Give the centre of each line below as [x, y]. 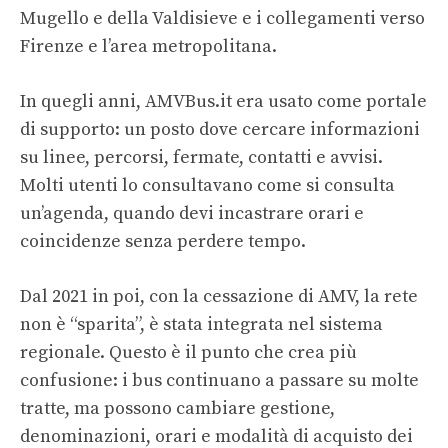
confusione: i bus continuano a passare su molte [219, 381]
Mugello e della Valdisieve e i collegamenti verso [222, 19]
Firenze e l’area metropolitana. [148, 47]
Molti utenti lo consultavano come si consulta [207, 186]
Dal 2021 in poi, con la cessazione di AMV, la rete [219, 297]
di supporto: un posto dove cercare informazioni [220, 130]
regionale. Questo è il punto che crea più [188, 353]
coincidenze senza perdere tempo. [163, 242]
